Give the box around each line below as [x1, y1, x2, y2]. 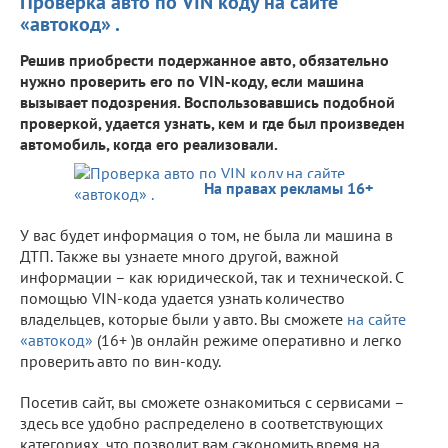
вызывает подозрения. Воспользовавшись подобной [20, 91, 395, 112]
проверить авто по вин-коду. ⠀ [20, 350, 236, 371]
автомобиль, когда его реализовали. [20, 133, 278, 154]
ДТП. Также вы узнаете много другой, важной [20, 245, 339, 266]
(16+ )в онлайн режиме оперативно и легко [93, 329, 402, 350]
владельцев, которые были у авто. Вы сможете [20, 308, 347, 329]
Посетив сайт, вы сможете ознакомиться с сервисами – [20, 391, 404, 412]
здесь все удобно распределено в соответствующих [20, 412, 383, 433]
